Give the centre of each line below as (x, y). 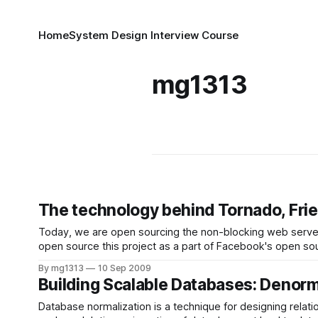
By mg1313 (61, 268)
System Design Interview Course (153, 35)
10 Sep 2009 (125, 268)
